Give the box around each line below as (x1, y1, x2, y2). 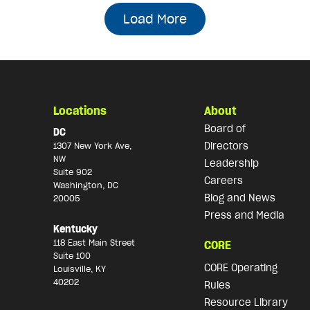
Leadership (204, 157, 259, 170)
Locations (53, 104, 107, 118)
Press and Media (204, 209, 285, 222)
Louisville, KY (53, 263, 106, 274)
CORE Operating (204, 262, 278, 275)
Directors (204, 140, 249, 153)
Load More (123, 10, 187, 27)
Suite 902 (53, 167, 92, 178)
